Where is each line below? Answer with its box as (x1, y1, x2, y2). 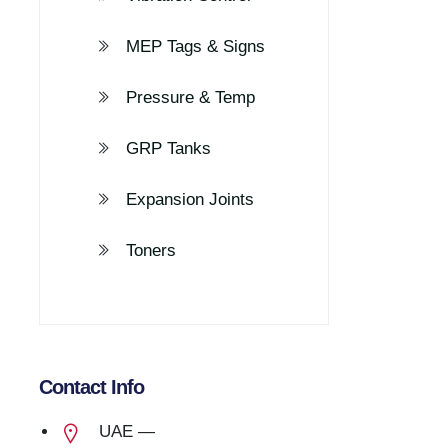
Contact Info (39, 376, 144, 398)
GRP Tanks (126, 139, 211, 158)
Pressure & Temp (126, 88, 255, 107)
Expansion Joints (126, 190, 254, 209)
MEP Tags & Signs (126, 37, 265, 56)
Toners (126, 241, 176, 260)
